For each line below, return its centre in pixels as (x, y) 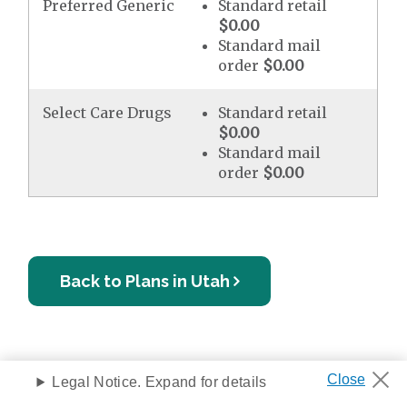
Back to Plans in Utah (145, 281)
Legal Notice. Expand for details (159, 382)
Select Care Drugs (108, 113)
